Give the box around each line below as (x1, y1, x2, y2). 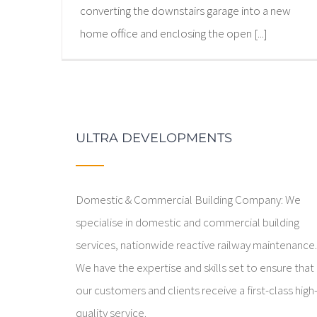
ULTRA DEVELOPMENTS (76, 130, 233, 146)
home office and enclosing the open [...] (80, 25, 267, 42)
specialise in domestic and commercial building (76, 214, 300, 231)
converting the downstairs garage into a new (80, 3, 291, 19)
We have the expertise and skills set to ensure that (76, 260, 315, 276)
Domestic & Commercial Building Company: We (76, 192, 301, 208)
